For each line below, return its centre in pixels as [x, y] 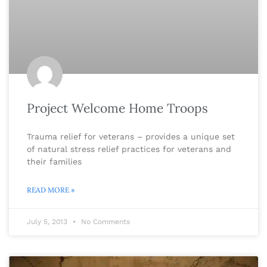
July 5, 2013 [48, 221]
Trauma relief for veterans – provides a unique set [131, 136]
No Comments [104, 221]
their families [54, 161]
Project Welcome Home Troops [117, 108]
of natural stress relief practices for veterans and [129, 149]
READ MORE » [51, 190]
